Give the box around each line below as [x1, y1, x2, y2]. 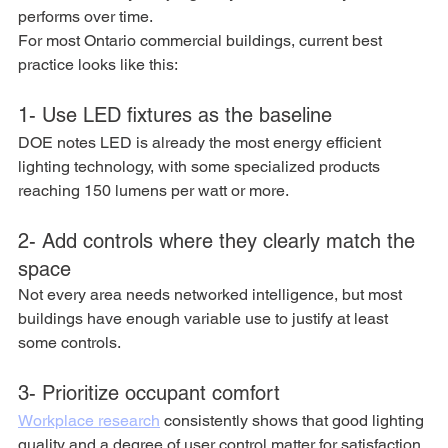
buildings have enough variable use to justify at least [18, 308, 392, 328]
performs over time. [18, 6, 153, 26]
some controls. [18, 332, 121, 352]
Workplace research [18, 410, 160, 430]
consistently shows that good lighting [160, 410, 428, 430]
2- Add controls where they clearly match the [18, 228, 421, 253]
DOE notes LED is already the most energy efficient [18, 132, 385, 152]
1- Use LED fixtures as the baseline [18, 102, 332, 127]
